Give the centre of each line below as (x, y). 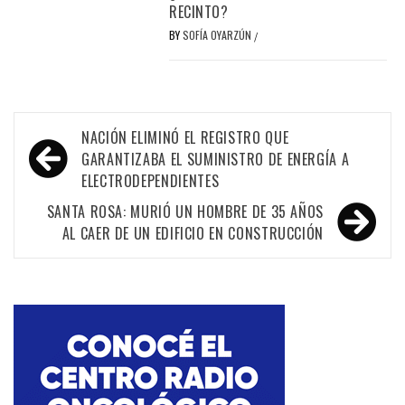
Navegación (79, 136)
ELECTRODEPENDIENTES (151, 180)
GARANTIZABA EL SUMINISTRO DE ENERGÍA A (216, 159)
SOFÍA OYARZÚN (219, 34)
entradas (65, 195)
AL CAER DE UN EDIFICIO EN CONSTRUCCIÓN (193, 233)
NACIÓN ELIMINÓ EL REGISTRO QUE (185, 137)
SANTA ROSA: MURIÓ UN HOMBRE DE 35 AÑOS (185, 211)
